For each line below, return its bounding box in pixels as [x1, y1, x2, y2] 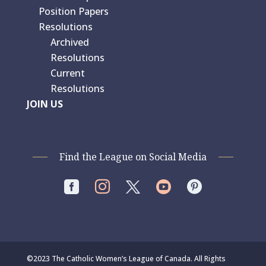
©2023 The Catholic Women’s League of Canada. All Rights [26, 254, 226, 264]
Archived [50, 36, 89, 49]
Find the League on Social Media [59, 150, 207, 164]
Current [50, 66, 85, 80]
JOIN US [26, 97, 63, 111]
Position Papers [38, 5, 109, 18]
